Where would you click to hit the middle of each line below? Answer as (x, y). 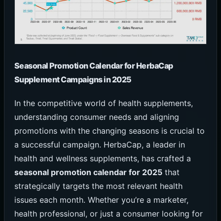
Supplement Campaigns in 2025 (73, 80)
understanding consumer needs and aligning (96, 117)
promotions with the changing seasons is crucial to (109, 131)
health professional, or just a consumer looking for (108, 214)
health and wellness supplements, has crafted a (102, 159)
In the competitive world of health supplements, (103, 103)
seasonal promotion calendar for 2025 (88, 172)
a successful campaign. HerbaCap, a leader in (99, 145)
